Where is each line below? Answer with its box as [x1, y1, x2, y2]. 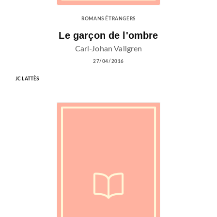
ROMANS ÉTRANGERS [81, 16, 136, 22]
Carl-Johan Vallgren [75, 45, 142, 53]
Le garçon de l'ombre [59, 30, 158, 41]
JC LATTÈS [15, 76, 39, 81]
